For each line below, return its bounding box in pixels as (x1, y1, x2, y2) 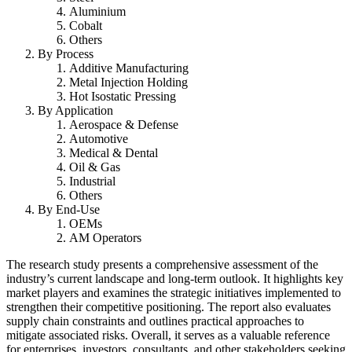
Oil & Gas (69, 160, 120, 174)
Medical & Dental (69, 146, 158, 160)
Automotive (69, 132, 128, 146)
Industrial (69, 174, 115, 189)
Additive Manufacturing (69, 61, 189, 75)
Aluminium (69, 5, 126, 19)
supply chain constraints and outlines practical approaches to (6, 314, 304, 328)
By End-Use (38, 203, 100, 217)
